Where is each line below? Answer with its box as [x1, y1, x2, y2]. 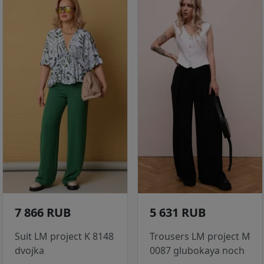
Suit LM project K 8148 [15, 230, 114, 243]
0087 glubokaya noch [150, 244, 245, 258]
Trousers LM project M [150, 230, 250, 243]
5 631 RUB [150, 204, 206, 221]
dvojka [15, 244, 44, 258]
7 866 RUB [15, 204, 71, 221]
